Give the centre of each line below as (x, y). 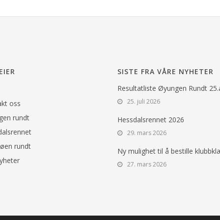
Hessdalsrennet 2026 (151, 120)
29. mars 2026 (147, 133)
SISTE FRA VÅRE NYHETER (165, 72)
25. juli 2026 (144, 102)
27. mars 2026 (147, 165)
